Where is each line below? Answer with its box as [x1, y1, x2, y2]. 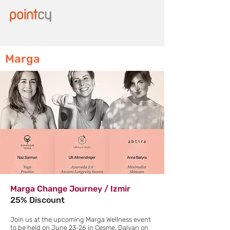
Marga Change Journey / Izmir [10, 184, 130, 194]
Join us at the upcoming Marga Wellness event [10, 216, 151, 223]
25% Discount [10, 195, 65, 205]
